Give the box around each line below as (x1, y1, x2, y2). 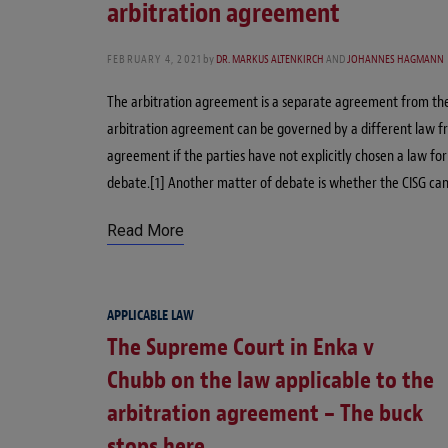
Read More (107, 221, 184, 241)
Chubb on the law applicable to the (107, 365, 434, 396)
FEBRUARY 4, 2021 (107, 51, 202, 68)
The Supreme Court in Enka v (107, 332, 374, 363)
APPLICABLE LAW (107, 307, 194, 325)
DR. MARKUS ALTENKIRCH (216, 51, 325, 68)
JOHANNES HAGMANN (347, 51, 445, 68)
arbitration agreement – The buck (107, 398, 423, 429)
